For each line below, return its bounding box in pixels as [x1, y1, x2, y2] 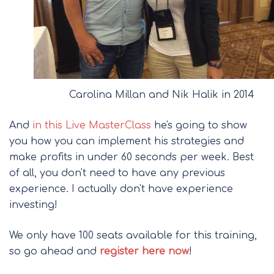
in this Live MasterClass [29, 120, 154, 131]
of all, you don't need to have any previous [9, 168, 225, 179]
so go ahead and [9, 246, 100, 257]
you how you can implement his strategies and [9, 136, 244, 147]
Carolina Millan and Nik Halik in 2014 [68, 89, 254, 101]
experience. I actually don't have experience [9, 183, 233, 195]
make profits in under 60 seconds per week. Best [9, 152, 254, 163]
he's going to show [154, 120, 247, 131]
